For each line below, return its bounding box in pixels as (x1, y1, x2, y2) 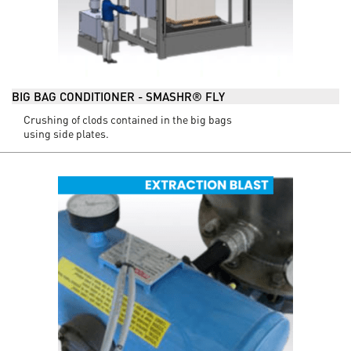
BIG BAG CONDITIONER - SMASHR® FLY (12, 89, 225, 103)
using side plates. (24, 126, 109, 140)
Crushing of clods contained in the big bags (24, 112, 232, 126)
